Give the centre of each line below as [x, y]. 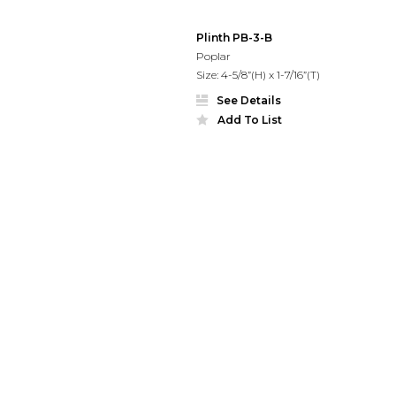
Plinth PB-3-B [234, 37]
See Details [249, 100]
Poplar [213, 56]
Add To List [250, 119]
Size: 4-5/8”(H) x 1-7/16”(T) [258, 74]
